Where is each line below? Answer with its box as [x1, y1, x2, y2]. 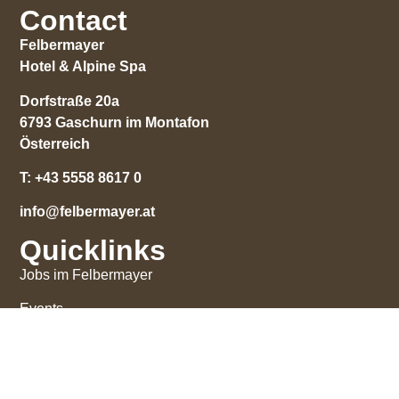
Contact [20, 4, 128, 37]
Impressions [20, 335, 97, 351]
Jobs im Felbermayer [20, 266, 153, 282]
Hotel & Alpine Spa [20, 59, 147, 75]
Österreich [20, 135, 91, 151]
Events [20, 301, 64, 317]
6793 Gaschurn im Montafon [20, 114, 210, 130]
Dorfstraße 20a [20, 93, 120, 109]
